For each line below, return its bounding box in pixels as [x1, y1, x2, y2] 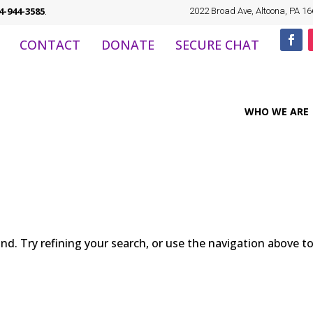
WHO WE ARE [244, 105, 309, 119]
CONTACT [19, 36, 80, 53]
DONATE [101, 36, 154, 53]
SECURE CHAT [175, 36, 259, 53]
